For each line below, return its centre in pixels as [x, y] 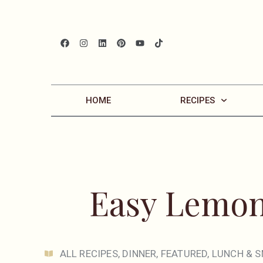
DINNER [139, 254]
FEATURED [184, 254]
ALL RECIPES [89, 254]
